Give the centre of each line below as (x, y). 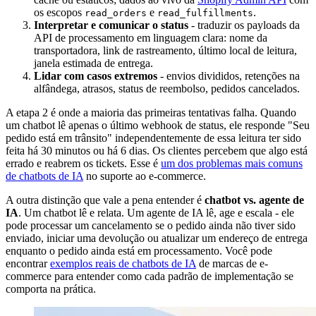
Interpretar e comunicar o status (111, 25)
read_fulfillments (205, 13)
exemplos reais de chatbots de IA (123, 264)
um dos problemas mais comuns (232, 164)
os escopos (59, 13)
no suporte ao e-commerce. (145, 176)
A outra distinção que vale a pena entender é (105, 200)
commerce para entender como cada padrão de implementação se (150, 276)
